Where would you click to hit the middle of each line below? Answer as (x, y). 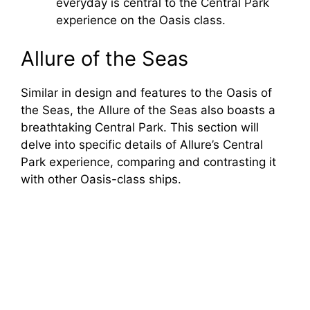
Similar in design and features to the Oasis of (146, 92)
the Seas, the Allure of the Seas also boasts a (148, 110)
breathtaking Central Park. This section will (140, 127)
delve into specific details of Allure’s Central (142, 144)
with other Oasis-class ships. (101, 179)
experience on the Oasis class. (141, 20)
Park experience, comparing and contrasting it (148, 162)
